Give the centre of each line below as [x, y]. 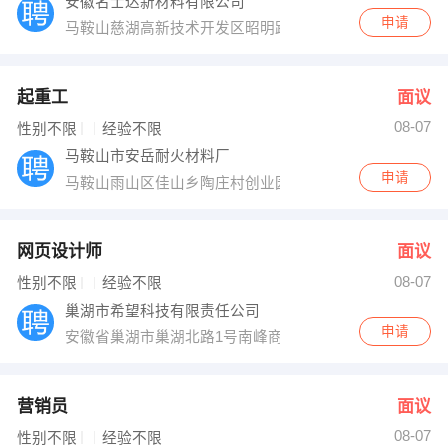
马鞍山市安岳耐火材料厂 [148, 156]
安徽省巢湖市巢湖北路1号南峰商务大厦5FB [212, 337]
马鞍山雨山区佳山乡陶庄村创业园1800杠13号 [219, 182]
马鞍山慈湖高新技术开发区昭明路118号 [199, 28]
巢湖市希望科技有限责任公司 [163, 310]
